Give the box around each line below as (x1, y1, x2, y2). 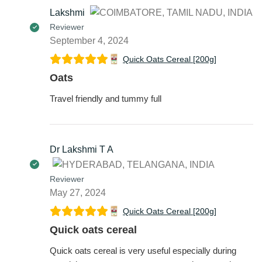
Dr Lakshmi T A (50, 144, 113, 154)
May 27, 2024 (50, 187, 106, 198)
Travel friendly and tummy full (50, 93, 161, 104)
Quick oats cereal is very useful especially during (50, 245, 236, 256)
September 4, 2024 (50, 35, 129, 46)
